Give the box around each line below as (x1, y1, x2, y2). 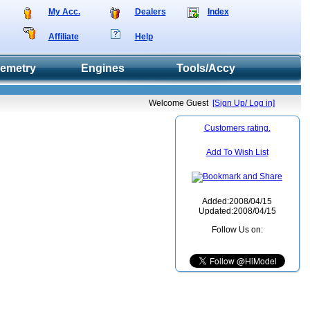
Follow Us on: (211, 225, 263, 235)
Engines (80, 62, 125, 74)
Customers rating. (203, 123, 271, 133)
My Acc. (48, 7, 80, 17)
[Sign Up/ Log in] (212, 98, 275, 108)
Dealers (134, 7, 166, 17)
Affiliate (48, 32, 79, 42)
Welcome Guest (148, 98, 212, 108)
